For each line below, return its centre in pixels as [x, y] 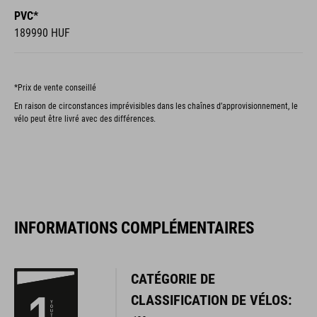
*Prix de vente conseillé [55, 87]
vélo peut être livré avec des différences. [85, 119]
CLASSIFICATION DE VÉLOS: [211, 300]
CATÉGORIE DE [173, 278]
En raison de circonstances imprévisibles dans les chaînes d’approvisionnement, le [156, 106]
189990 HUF [42, 33]
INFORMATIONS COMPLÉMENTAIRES [134, 227]
